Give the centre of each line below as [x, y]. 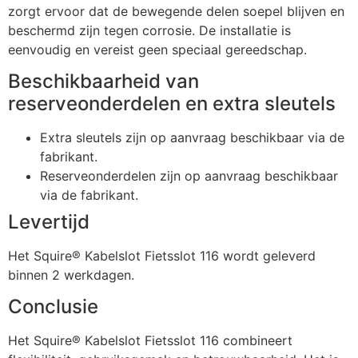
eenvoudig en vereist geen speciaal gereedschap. [157, 49]
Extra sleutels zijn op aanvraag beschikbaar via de [192, 137]
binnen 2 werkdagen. [71, 274]
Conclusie [53, 307]
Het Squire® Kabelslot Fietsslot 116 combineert [150, 341]
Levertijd [49, 221]
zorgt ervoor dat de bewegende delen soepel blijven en [176, 11]
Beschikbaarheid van [103, 81]
